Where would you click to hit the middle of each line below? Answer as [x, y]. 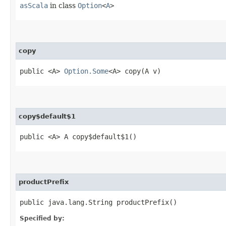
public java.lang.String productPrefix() [98, 202]
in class [63, 5]
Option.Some [86, 71]
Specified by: [42, 218]
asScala [34, 5]
